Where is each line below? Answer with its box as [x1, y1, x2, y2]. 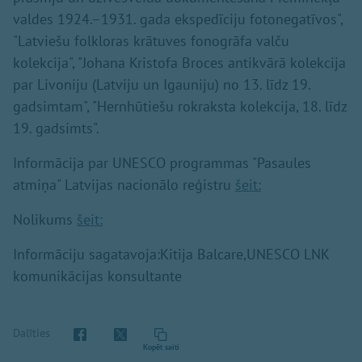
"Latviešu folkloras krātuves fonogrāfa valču [13, 32, 289, 51]
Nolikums [13, 210, 77, 229]
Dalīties [13, 325, 50, 340]
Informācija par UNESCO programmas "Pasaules [13, 154, 311, 173]
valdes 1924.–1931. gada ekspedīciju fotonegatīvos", [13, 10, 343, 29]
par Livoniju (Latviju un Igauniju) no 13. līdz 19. [13, 75, 310, 95]
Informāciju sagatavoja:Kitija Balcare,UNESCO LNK [13, 245, 329, 264]
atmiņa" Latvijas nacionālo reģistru [13, 175, 235, 195]
